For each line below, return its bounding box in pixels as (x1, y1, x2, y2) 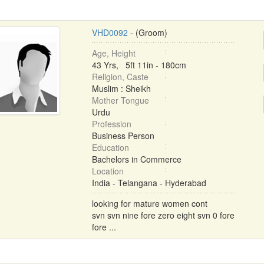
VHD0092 (91, 27, 128, 38)
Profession (91, 118, 131, 130)
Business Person (91, 130, 154, 141)
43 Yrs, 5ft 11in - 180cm (91, 59, 186, 71)
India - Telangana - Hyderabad (91, 177, 206, 189)
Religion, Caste (91, 71, 148, 82)
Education (91, 141, 129, 153)
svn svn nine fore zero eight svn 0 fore (91, 209, 235, 221)
